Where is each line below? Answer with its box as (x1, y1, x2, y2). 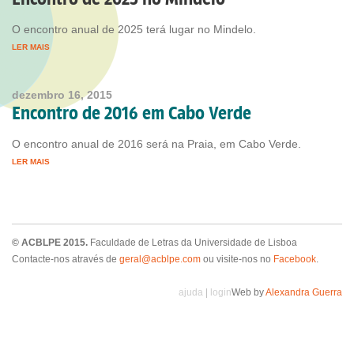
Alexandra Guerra (265, 287, 342, 298)
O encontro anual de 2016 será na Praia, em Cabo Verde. (12, 137, 301, 150)
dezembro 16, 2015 (12, 88, 112, 101)
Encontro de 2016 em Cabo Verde (12, 102, 251, 124)
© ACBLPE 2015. (12, 237, 90, 248)
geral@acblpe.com (119, 254, 201, 265)
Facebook (273, 254, 316, 265)
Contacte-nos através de (12, 254, 119, 265)
